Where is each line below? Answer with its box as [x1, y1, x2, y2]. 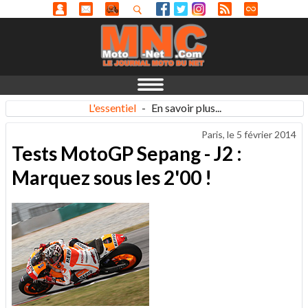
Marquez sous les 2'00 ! [12, 165, 212, 189]
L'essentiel [88, 101, 136, 114]
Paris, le [201, 129, 236, 140]
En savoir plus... [151, 101, 221, 114]
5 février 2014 [236, 129, 296, 140]
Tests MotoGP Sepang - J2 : [12, 141, 242, 165]
